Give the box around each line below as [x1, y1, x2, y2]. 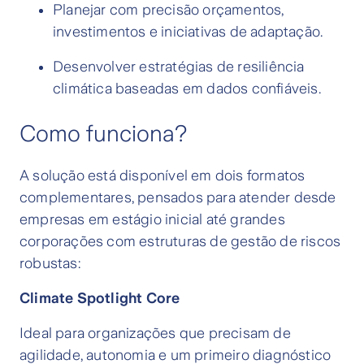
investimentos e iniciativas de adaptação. [53, 24, 323, 41]
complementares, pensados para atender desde [19, 189, 336, 206]
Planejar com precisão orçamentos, [53, 2, 284, 19]
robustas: [19, 255, 80, 272]
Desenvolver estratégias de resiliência [53, 58, 305, 76]
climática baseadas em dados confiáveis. [53, 80, 321, 97]
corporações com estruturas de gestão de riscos [19, 233, 341, 250]
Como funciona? [19, 121, 187, 147]
